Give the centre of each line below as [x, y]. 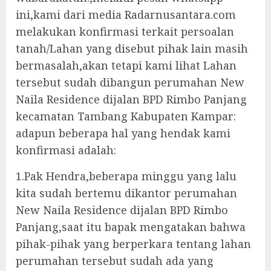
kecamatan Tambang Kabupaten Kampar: [126, 116]
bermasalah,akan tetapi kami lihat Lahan [126, 65]
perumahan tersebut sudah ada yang [115, 261]
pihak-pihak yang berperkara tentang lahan [133, 244]
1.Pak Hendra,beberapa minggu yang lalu [126, 176]
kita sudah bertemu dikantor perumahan [126, 193]
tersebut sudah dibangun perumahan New [130, 82]
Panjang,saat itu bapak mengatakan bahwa [131, 227]
